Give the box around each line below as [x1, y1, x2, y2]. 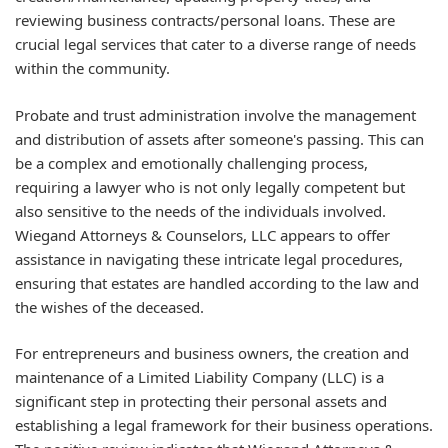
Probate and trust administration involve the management [15, 104, 416, 125]
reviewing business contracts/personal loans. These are [15, 10, 395, 30]
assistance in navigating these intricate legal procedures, [15, 248, 403, 269]
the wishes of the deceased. [15, 296, 204, 317]
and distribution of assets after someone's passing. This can [15, 128, 424, 149]
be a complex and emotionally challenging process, [15, 152, 368, 173]
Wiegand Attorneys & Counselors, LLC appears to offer [15, 224, 390, 245]
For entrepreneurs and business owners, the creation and [15, 343, 409, 363]
